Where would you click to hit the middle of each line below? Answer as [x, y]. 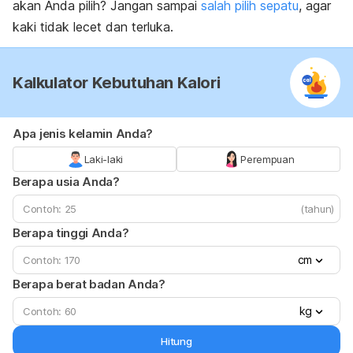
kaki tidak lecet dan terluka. [93, 27]
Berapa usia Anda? [66, 182]
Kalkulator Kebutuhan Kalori [117, 83]
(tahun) [317, 209]
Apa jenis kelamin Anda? [83, 134]
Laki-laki [103, 160]
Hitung [176, 342]
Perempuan [268, 160]
